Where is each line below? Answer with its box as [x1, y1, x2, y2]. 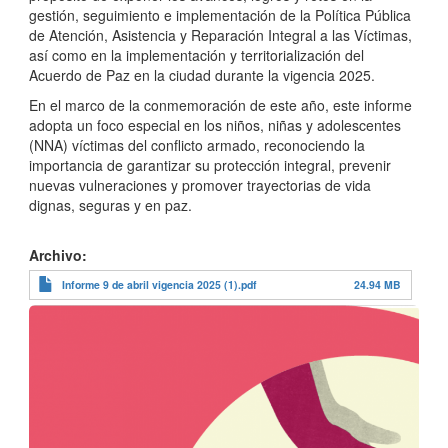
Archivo [29, 245, 82, 265]
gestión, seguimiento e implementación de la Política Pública [29, 5, 411, 25]
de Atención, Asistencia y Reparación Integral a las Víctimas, [29, 25, 412, 45]
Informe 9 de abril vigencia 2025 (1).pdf [62, 277, 257, 292]
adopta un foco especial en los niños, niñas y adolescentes [29, 115, 401, 135]
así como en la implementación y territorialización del [29, 45, 364, 65]
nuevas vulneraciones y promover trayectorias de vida [29, 175, 371, 195]
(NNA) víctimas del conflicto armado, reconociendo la [29, 135, 365, 155]
